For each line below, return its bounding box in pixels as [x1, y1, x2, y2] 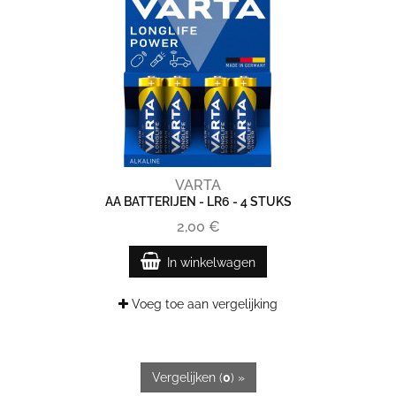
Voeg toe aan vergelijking [128, 297, 278, 311]
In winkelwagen [167, 255, 255, 270]
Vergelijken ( [151, 370, 223, 385]
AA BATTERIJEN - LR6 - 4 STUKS [104, 194, 292, 209]
